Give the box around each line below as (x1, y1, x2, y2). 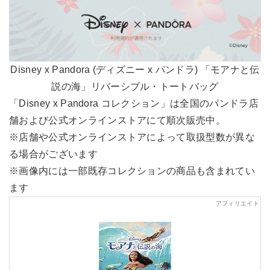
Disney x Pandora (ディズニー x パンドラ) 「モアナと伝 (10, 64, 260, 75)
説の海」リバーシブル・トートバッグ (51, 81, 219, 92)
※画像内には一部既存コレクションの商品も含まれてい (9, 165, 256, 176)
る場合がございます (9, 148, 98, 159)
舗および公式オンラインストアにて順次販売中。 (9, 115, 226, 125)
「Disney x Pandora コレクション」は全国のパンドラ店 (9, 98, 259, 108)
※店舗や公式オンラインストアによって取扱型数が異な (9, 131, 256, 142)
